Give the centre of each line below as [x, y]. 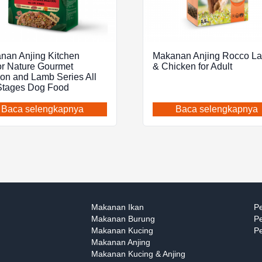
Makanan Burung [123, 218]
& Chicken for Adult [192, 67]
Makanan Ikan [118, 207]
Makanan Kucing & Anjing [139, 254]
